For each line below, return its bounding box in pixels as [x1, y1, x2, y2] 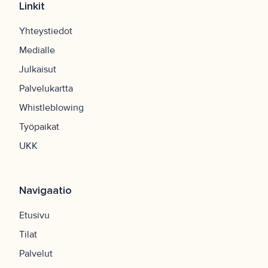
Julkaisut [19, 63, 56, 76]
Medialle [19, 44, 55, 57]
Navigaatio [19, 184, 72, 197]
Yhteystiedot [19, 25, 72, 38]
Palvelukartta [19, 83, 73, 95]
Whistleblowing [19, 102, 84, 114]
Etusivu [19, 209, 50, 222]
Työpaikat [19, 121, 59, 133]
